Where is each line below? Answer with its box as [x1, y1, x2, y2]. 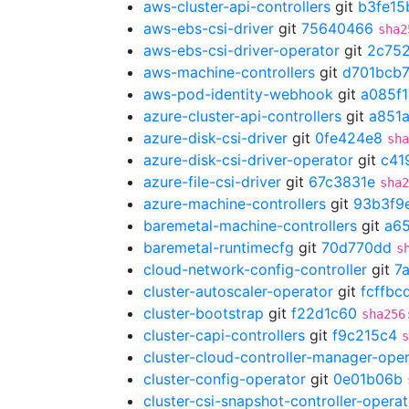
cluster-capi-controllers [143, 326, 305, 344]
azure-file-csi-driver [143, 173, 281, 191]
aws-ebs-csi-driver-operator [143, 41, 340, 59]
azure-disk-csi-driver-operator [143, 151, 353, 169]
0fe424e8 [315, 129, 383, 147]
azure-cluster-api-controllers [143, 107, 341, 125]
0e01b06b [333, 370, 403, 388]
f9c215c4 [332, 326, 397, 344]
